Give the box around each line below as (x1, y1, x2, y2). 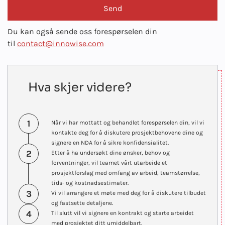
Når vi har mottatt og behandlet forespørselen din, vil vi (51, 119, 204, 126)
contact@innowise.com (17, 39, 104, 48)
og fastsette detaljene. (51, 199, 113, 206)
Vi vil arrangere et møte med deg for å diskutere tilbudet (51, 189, 206, 196)
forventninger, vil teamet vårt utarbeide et (51, 159, 167, 166)
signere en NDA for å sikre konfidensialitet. (51, 139, 169, 146)
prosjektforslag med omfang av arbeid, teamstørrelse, (51, 169, 200, 176)
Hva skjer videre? (28, 80, 132, 95)
